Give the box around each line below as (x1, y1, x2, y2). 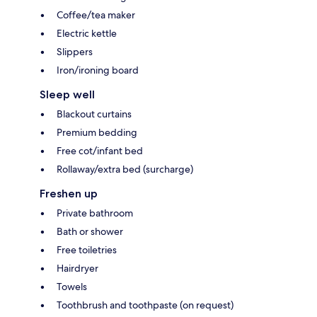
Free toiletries (57, 243, 117, 257)
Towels (57, 280, 87, 294)
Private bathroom (57, 207, 133, 220)
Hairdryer (57, 262, 98, 275)
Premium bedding (57, 126, 137, 139)
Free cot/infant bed (57, 144, 143, 158)
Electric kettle (57, 27, 117, 40)
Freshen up (40, 187, 98, 201)
